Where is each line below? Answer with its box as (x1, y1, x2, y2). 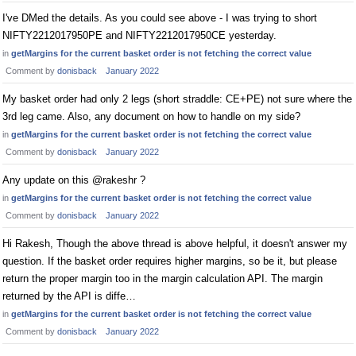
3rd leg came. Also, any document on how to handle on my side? (2, 110, 300, 122)
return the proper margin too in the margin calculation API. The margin (2, 273, 323, 284)
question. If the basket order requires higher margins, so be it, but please (2, 255, 337, 267)
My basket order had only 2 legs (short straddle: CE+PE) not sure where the (2, 93, 352, 105)
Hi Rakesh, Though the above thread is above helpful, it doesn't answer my (2, 238, 347, 250)
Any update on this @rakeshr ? (2, 174, 145, 186)
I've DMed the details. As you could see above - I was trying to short (2, 12, 317, 24)
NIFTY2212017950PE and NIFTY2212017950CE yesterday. (2, 29, 277, 41)
